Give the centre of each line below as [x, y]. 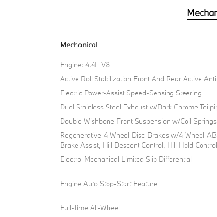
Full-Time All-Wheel [90, 208]
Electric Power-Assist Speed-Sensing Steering [131, 93]
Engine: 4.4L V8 [85, 65]
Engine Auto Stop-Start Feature [109, 184]
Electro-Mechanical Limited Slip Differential [126, 159]
